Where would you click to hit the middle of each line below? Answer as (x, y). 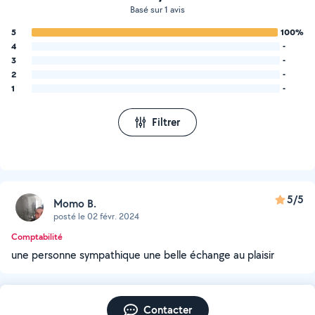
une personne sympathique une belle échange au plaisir (143, 255)
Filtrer (166, 122)
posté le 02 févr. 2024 (96, 216)
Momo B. (75, 203)
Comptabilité (37, 237)
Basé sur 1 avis (157, 9)
